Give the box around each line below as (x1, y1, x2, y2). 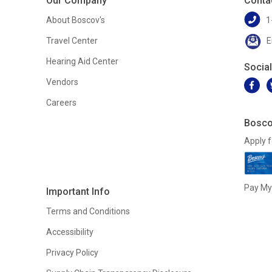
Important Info (46, 185, 110, 197)
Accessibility (46, 226, 93, 237)
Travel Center (46, 35, 98, 46)
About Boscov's (46, 15, 105, 25)
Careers (46, 97, 76, 107)
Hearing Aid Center (46, 56, 118, 66)
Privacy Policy (46, 247, 98, 257)
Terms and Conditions (46, 206, 130, 216)
